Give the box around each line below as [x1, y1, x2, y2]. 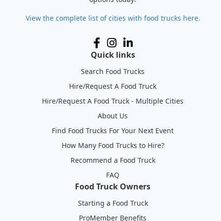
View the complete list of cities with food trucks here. [25, 13, 200, 23]
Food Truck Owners [75, 181, 151, 192]
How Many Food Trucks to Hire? [61, 141, 164, 150]
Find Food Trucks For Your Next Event [52, 126, 174, 136]
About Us [98, 111, 128, 121]
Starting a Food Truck [77, 198, 148, 208]
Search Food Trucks [81, 67, 145, 76]
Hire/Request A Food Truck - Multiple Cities [42, 96, 184, 106]
